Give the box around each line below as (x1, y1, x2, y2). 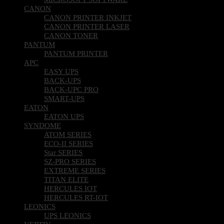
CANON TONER (44, 31, 98, 40)
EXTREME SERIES (44, 166, 105, 175)
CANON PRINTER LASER (44, 22, 129, 31)
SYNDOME (24, 121, 61, 130)
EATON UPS (44, 112, 84, 121)
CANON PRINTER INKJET (44, 13, 131, 22)
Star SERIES (44, 148, 82, 157)
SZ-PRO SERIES (44, 157, 96, 166)
